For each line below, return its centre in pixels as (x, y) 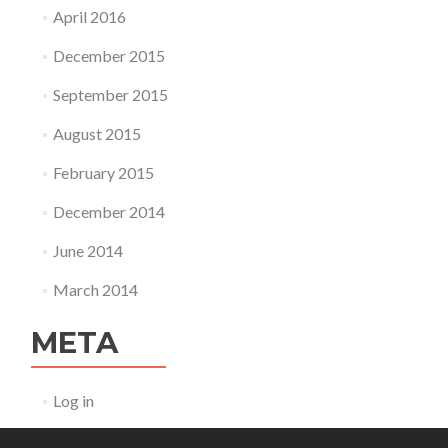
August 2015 (96, 133)
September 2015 (110, 94)
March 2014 (95, 289)
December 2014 (108, 211)
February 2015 (103, 172)
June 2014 (87, 250)
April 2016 (89, 16)
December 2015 (108, 55)
